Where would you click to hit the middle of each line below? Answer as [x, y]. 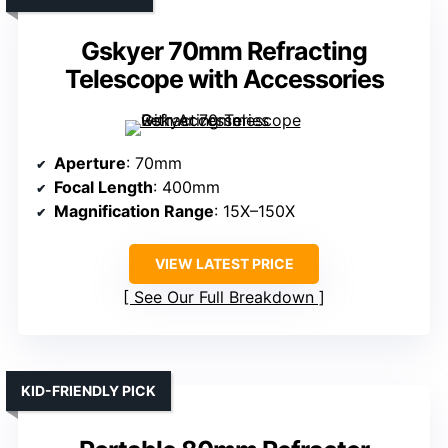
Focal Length [103, 187]
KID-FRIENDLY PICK [88, 391]
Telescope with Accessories [224, 79]
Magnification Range [134, 211]
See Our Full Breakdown [224, 297]
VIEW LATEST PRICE [224, 264]
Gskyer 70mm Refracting [224, 51]
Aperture [90, 163]
